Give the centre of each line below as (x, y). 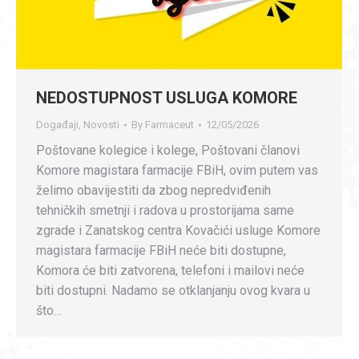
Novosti (101, 125)
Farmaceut (169, 125)
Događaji (57, 125)
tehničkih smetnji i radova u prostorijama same (165, 211)
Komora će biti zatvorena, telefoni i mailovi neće (170, 271)
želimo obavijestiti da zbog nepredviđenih (153, 191)
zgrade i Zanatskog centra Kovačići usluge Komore (178, 231)
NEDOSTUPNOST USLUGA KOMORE (167, 98)
